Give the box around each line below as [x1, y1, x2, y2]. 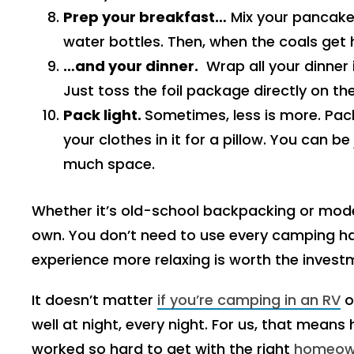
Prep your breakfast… [63, 7, 227, 27]
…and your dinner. [63, 56, 198, 76]
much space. [63, 154, 155, 174]
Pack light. [63, 105, 145, 125]
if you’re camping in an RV [157, 290, 341, 310]
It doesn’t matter [32, 290, 157, 310]
